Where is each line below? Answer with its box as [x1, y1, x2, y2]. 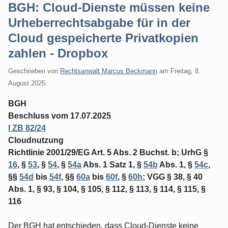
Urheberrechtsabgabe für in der [8, 16, 190, 30]
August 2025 [8, 79, 45, 87]
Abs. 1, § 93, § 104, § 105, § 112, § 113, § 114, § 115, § [8, 184, 206, 193]
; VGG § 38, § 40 [142, 172, 203, 181]
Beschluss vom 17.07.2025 [8, 111, 111, 120]
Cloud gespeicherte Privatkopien [8, 31, 198, 45]
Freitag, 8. [170, 67, 201, 75]
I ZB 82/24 [8, 123, 46, 132]
